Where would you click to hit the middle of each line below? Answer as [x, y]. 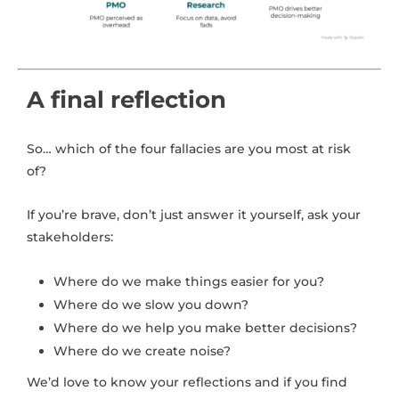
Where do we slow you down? [151, 304]
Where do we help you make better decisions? [205, 327]
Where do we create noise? [142, 350]
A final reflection [126, 99]
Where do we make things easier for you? [189, 281]
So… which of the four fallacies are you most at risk [189, 148]
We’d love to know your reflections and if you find [187, 382]
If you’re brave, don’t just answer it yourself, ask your [194, 214]
